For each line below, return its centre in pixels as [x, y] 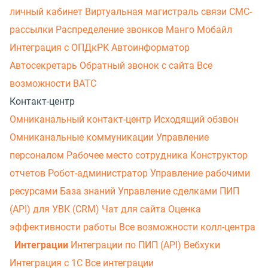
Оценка [185, 209]
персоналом [38, 155]
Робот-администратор [99, 173]
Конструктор [219, 155]
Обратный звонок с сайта [138, 65]
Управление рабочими [200, 173]
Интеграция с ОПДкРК [60, 47]
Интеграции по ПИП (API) [127, 245]
